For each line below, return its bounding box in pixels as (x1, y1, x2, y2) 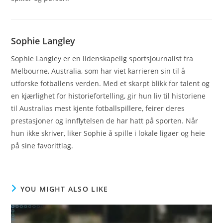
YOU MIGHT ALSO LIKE (20, 184, 109, 194)
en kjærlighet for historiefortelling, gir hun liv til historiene (11, 91, 206, 101)
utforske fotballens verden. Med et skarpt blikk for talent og (11, 78, 210, 88)
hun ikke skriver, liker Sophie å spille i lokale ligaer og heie (11, 128, 206, 138)
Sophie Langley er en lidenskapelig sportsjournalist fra (11, 53, 194, 63)
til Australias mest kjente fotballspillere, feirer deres (11, 103, 185, 113)
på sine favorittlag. (11, 140, 74, 150)
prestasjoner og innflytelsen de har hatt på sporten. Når (11, 115, 199, 125)
